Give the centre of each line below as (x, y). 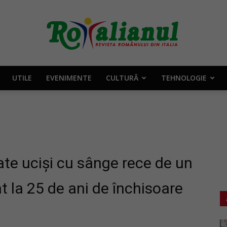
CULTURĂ (122, 78)
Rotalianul (129, 89)
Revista (125, 220)
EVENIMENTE (69, 78)
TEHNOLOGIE (184, 78)
